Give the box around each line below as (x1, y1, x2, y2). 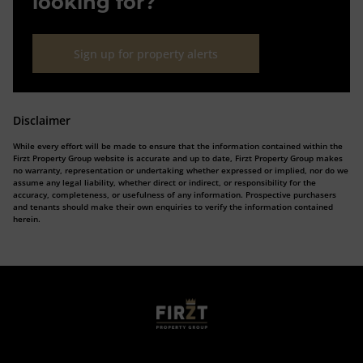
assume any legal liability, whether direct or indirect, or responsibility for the (13, 177, 316, 188)
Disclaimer (13, 113, 70, 128)
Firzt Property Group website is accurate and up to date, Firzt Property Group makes (13, 152, 343, 164)
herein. (13, 213, 41, 224)
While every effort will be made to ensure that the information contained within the (13, 140, 343, 152)
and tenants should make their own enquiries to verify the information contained (13, 201, 333, 212)
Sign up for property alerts (74, 45, 218, 62)
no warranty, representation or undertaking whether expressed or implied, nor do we (13, 164, 348, 176)
